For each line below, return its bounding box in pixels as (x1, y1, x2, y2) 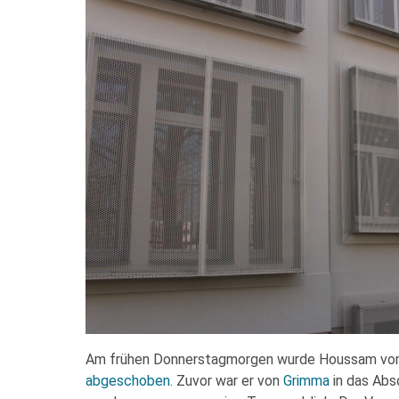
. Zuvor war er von (170, 371, 283, 389)
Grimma (283, 371, 330, 389)
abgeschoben (85, 371, 170, 389)
